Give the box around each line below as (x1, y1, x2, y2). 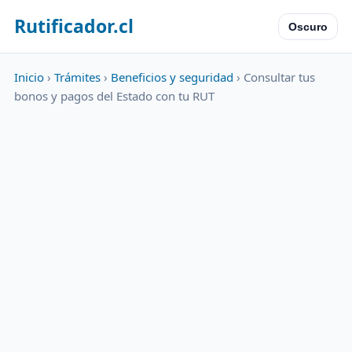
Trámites (54, 69, 101, 85)
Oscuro (288, 20, 328, 33)
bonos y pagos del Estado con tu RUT (14, 88, 214, 104)
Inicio (14, 69, 44, 85)
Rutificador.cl (14, 13, 134, 38)
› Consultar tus (233, 69, 315, 85)
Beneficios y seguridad (111, 69, 233, 85)
